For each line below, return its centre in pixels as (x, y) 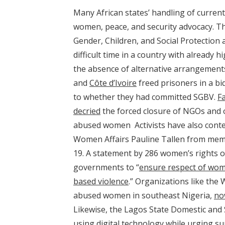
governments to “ (106, 167)
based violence (101, 181)
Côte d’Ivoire (113, 83)
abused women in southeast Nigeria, (144, 195)
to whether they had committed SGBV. (145, 97)
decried (87, 111)
